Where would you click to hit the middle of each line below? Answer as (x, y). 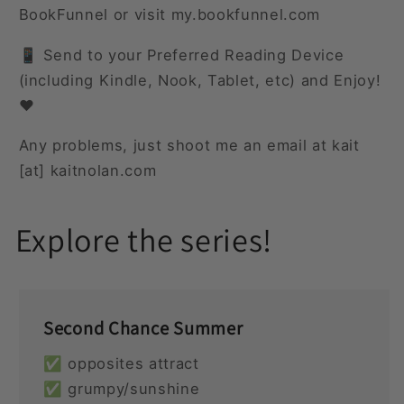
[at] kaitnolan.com (87, 171)
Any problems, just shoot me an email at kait (189, 146)
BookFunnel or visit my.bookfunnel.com (169, 15)
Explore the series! (144, 240)
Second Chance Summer (143, 327)
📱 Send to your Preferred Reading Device (181, 55)
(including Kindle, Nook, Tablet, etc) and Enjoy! (200, 80)
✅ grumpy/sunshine (122, 388)
